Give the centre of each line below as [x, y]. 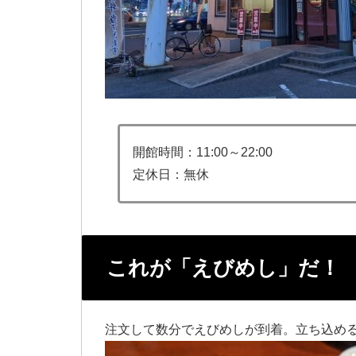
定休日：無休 [171, 175]
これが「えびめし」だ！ [223, 268]
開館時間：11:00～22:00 [203, 153]
